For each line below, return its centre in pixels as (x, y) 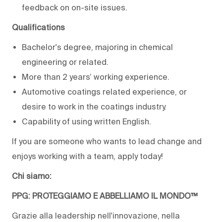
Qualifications (38, 28)
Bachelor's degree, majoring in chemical (97, 47)
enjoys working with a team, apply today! (87, 156)
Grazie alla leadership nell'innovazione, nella (96, 216)
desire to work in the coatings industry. (95, 107)
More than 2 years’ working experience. (96, 77)
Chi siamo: (32, 176)
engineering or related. (67, 62)
